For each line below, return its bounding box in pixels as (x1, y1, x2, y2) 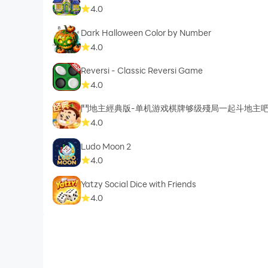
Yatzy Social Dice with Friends (81, 178, 197, 190)
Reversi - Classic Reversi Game (81, 65, 203, 77)
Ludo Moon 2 (81, 140, 132, 152)
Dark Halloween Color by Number (81, 26, 212, 38)
